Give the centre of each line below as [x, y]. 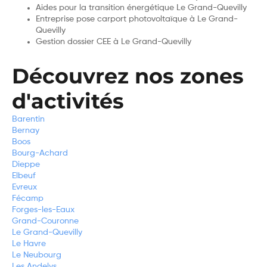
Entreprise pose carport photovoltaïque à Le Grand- [137, 19]
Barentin [28, 119]
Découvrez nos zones [128, 76]
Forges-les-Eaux [43, 210]
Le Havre [29, 244]
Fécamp [28, 199]
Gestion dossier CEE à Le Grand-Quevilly [114, 42]
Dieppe [26, 165]
